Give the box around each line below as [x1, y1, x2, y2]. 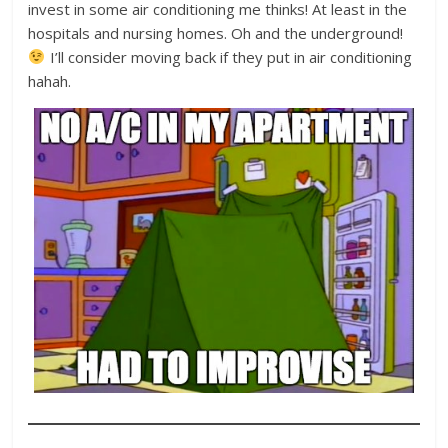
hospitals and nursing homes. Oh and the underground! [28, 22, 404, 43]
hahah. [28, 70, 72, 91]
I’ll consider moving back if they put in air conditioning [45, 46, 412, 67]
